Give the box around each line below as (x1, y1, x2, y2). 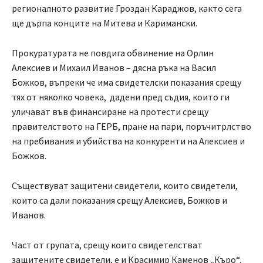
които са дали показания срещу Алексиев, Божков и (12, 194, 227, 207)
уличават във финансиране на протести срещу (12, 106, 208, 118)
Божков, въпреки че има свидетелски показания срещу (12, 76, 241, 89)
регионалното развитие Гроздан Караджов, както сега (12, 2, 242, 15)
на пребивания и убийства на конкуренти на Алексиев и (12, 135, 245, 147)
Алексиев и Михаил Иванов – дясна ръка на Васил (12, 62, 216, 74)
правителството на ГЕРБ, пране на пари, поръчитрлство (12, 120, 251, 133)
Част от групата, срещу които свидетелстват (12, 239, 203, 251)
